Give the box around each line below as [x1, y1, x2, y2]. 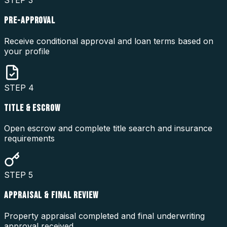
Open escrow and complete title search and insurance [4, 123, 212, 134]
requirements [4, 133, 55, 144]
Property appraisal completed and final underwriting [4, 210, 205, 221]
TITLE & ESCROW [4, 102, 61, 114]
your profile [4, 46, 50, 56]
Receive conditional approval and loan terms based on [4, 35, 213, 46]
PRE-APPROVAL [4, 15, 56, 27]
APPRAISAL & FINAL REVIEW [4, 190, 98, 201]
